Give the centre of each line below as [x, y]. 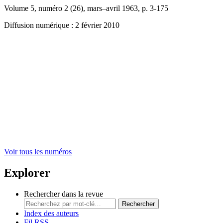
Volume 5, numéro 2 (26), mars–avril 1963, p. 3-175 [86, 8]
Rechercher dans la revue [63, 194]
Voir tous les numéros [38, 152]
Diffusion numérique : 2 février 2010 [62, 25]
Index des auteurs [51, 214]
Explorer [27, 173]
